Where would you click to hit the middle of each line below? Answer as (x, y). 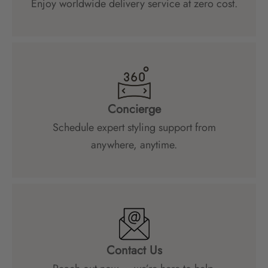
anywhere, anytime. (134, 144)
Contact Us (134, 250)
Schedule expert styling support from (134, 127)
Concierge (134, 109)
